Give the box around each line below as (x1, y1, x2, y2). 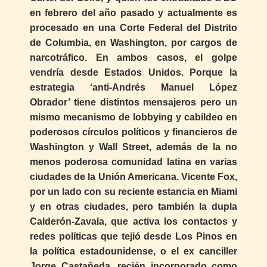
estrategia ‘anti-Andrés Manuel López (30, 82, 237, 93)
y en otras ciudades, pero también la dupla (30, 201, 237, 212)
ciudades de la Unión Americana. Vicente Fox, (30, 172, 237, 182)
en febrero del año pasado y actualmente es (30, 8, 237, 18)
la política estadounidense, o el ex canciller (30, 246, 237, 257)
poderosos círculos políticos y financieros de (30, 127, 237, 138)
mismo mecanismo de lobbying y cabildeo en (30, 112, 237, 123)
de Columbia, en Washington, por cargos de (30, 38, 237, 48)
